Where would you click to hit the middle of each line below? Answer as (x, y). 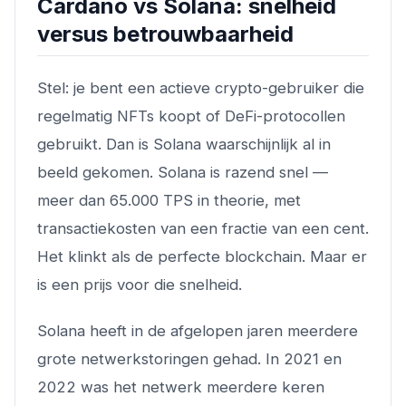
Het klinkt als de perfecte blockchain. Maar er (202, 256)
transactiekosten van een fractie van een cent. (203, 228)
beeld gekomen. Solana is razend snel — (183, 172)
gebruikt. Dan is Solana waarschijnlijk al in (184, 144)
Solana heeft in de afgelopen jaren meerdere (198, 330)
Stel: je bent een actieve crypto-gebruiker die (201, 87)
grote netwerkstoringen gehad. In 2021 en (189, 358)
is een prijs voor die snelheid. (140, 284)
